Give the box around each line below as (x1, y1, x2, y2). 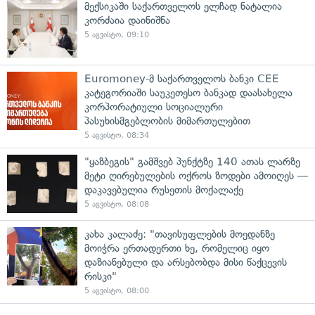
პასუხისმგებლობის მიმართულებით (84, 115, 250, 128)
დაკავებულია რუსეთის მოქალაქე (84, 184, 243, 197)
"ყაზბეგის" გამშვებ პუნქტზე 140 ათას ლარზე (84, 155, 300, 169)
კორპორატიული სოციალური (84, 101, 223, 114)
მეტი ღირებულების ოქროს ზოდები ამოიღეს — (84, 169, 308, 183)
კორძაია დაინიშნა (84, 14, 170, 27)
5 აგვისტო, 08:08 (84, 200, 149, 210)
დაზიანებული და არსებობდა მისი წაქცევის (84, 256, 287, 269)
